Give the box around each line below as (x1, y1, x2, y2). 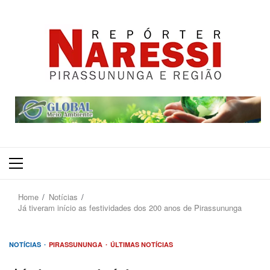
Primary (13, 162, 45, 175)
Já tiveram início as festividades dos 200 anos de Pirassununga (18, 201, 242, 213)
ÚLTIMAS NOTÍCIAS (110, 239, 173, 249)
